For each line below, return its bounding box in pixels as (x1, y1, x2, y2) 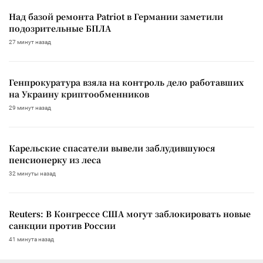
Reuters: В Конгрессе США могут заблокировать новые (9, 207, 251, 220)
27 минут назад (9, 38, 51, 45)
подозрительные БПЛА (9, 22, 111, 34)
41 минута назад (9, 235, 54, 242)
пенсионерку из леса (9, 153, 101, 166)
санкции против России (9, 219, 116, 231)
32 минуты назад (9, 170, 56, 177)
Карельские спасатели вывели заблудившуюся (9, 141, 215, 154)
